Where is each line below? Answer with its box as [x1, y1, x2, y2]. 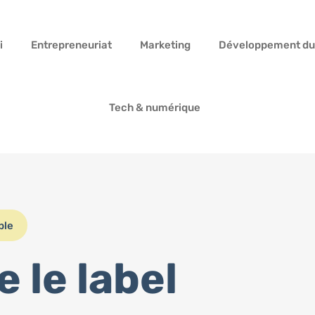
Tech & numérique [108, 101, 200, 114]
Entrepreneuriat [30, 39, 112, 51]
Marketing [139, 39, 191, 51]
